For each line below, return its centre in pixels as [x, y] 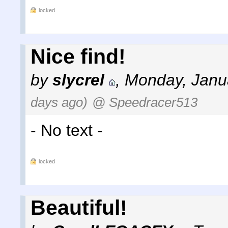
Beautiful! [79, 207]
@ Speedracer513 [145, 102]
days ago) [59, 102]
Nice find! [78, 56]
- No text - [67, 130]
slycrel [78, 80]
